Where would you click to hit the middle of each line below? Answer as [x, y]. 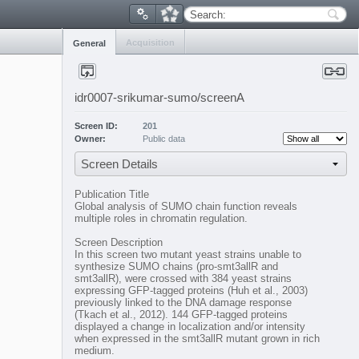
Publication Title [112, 194]
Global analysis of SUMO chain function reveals [186, 206]
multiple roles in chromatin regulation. [161, 218]
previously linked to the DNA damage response [183, 303]
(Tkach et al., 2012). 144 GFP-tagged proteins [181, 315]
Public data [164, 139]
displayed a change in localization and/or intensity [190, 327]
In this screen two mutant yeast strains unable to [188, 254]
